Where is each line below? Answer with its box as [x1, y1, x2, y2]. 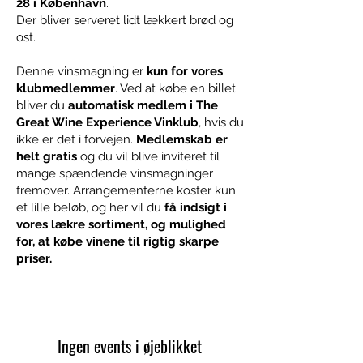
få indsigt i [164, 200, 227, 215]
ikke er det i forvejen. [16, 132, 136, 147]
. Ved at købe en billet [115, 81, 236, 96]
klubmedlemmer [16, 81, 115, 96]
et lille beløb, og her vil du [16, 200, 164, 215]
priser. [16, 251, 52, 266]
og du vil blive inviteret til [77, 149, 220, 164]
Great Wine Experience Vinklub [16, 115, 199, 130]
